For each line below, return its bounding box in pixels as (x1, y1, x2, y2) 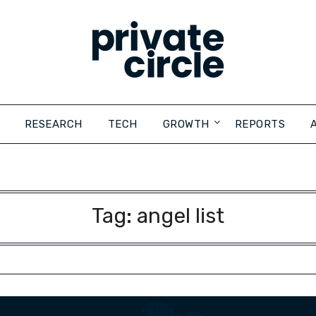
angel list (136, 203, 224, 229)
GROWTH (162, 118, 209, 130)
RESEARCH (24, 118, 83, 130)
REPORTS (234, 118, 285, 130)
